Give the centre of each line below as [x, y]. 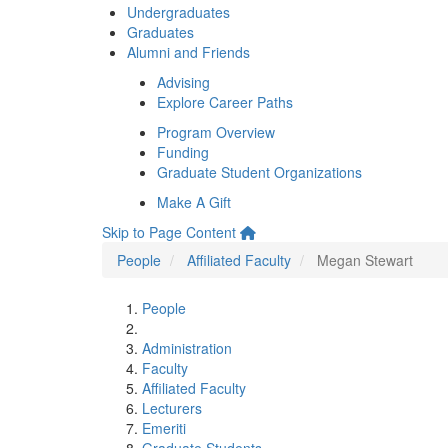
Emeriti [164, 428]
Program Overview [216, 132]
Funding [183, 152]
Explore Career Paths [225, 102]
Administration [187, 348]
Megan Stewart [365, 260]
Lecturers [172, 408]
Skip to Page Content [169, 232]
